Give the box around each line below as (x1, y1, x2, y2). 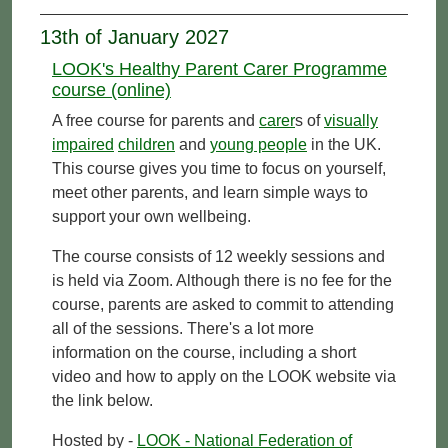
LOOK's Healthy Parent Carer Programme (52, 58, 387, 79)
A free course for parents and (52, 111, 259, 129)
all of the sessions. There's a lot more (52, 319, 314, 337)
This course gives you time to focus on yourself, (52, 159, 386, 177)
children (118, 135, 175, 153)
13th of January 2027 (40, 25, 229, 48)
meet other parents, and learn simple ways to (52, 183, 368, 201)
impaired (52, 135, 114, 153)
